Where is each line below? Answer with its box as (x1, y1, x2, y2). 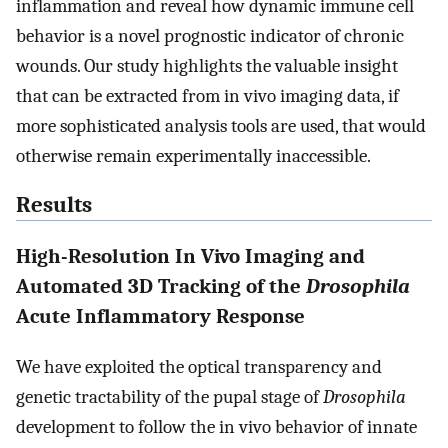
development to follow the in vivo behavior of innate (16, 416, 417, 439)
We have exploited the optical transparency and (16, 356, 382, 379)
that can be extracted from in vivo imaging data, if (16, 85, 399, 108)
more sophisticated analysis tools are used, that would (16, 115, 426, 138)
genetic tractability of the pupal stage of (16, 386, 323, 409)
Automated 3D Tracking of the (16, 274, 306, 299)
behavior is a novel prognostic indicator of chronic (16, 25, 404, 48)
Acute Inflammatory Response (16, 304, 305, 329)
